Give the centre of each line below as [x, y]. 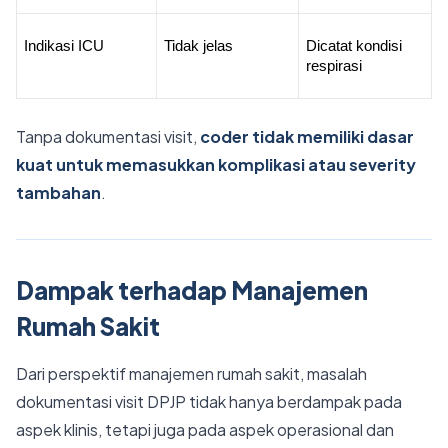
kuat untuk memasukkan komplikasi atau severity [216, 164]
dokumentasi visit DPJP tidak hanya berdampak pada [209, 401]
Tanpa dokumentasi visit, [108, 136]
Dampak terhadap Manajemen [192, 290]
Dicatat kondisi [353, 46]
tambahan [58, 192]
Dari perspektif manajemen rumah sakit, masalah [191, 373]
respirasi [333, 66]
